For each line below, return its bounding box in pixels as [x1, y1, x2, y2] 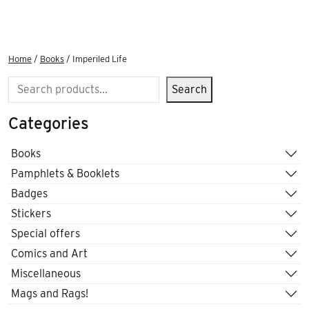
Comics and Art [11, 247, 88, 261]
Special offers [11, 227, 80, 241]
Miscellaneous [11, 267, 81, 281]
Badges [11, 187, 48, 201]
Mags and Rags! [11, 287, 88, 301]
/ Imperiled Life [64, 53, 127, 64]
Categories [8, 112, 89, 133]
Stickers [11, 207, 51, 221]
